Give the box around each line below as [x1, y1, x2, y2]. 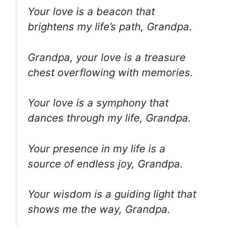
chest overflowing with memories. [28, 66, 193, 79]
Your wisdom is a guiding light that [28, 188, 196, 201]
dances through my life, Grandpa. [28, 111, 191, 125]
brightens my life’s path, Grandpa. [28, 20, 192, 33]
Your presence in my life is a [28, 142, 165, 155]
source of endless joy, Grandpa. [28, 157, 183, 170]
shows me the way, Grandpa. [28, 203, 171, 216]
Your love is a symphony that [28, 96, 168, 109]
